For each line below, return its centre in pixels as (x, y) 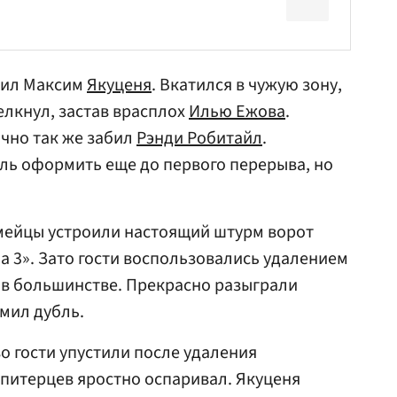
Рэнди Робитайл (199, 138)
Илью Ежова (237, 112)
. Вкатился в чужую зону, (247, 85)
